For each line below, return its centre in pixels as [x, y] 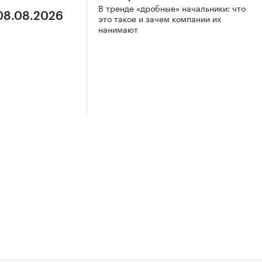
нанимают [118, 29]
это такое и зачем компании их [160, 18]
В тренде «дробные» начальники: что [172, 8]
